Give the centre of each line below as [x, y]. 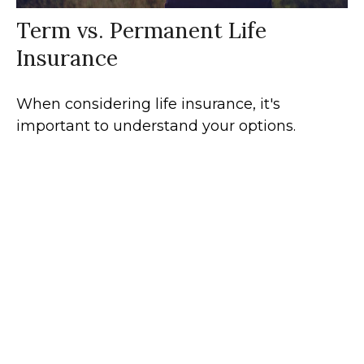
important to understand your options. [156, 126]
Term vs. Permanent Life [141, 30]
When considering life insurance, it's [148, 104]
